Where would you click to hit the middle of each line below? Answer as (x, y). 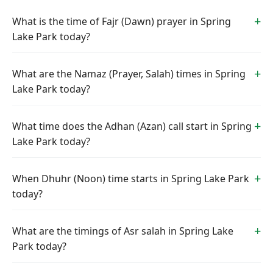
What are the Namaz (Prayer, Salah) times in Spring (129, 74)
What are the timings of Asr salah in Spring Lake (123, 231)
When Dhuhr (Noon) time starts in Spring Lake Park (131, 179)
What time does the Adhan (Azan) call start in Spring (132, 126)
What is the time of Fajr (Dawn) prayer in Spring (122, 21)
